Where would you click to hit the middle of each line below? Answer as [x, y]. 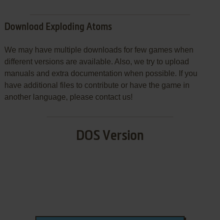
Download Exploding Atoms [58, 28]
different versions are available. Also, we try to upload [96, 62]
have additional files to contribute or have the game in [97, 85]
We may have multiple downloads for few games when [99, 50]
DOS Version [110, 136]
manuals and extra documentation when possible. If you [101, 74]
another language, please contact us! [68, 97]
